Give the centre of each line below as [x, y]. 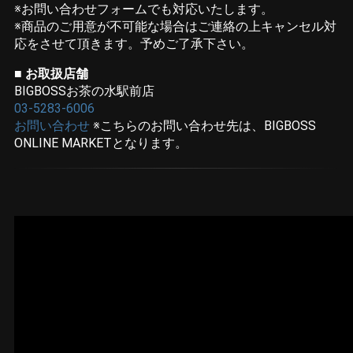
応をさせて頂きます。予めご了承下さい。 [134, 43]
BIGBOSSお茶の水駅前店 [84, 91]
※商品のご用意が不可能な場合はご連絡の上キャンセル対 [175, 26]
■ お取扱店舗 [51, 73]
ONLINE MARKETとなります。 [101, 143]
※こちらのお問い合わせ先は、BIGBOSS [203, 125]
